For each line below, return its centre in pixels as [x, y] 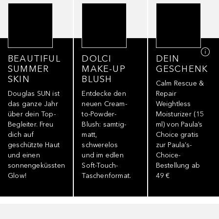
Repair [166, 93]
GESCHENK [182, 69]
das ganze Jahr [33, 104]
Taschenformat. [107, 175]
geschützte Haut [34, 145]
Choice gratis [177, 134]
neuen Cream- [104, 104]
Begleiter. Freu [31, 124]
